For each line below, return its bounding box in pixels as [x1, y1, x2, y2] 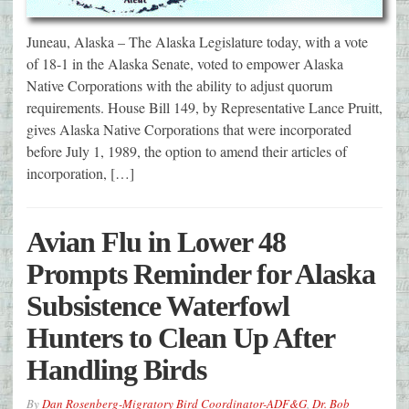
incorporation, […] [26, 163, 134, 184]
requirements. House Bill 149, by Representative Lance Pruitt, [26, 98, 383, 118]
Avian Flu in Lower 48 [26, 225, 286, 259]
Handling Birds [26, 353, 206, 387]
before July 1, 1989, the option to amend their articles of [26, 142, 347, 162]
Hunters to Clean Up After [26, 321, 334, 355]
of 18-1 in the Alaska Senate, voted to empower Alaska [26, 54, 343, 74]
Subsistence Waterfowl [26, 289, 289, 323]
